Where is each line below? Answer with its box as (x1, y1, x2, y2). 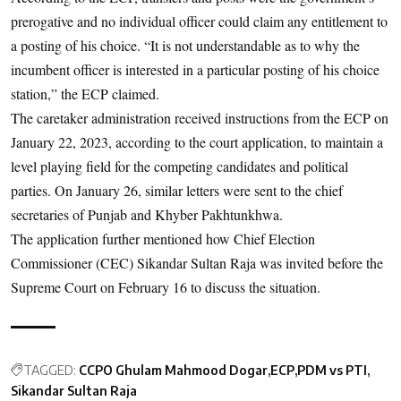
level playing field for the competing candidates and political (11, 157, 348, 176)
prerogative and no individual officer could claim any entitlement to (11, 12, 388, 31)
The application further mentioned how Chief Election (11, 229, 315, 249)
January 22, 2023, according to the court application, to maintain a (11, 132, 383, 152)
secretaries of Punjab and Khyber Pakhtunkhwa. (11, 205, 283, 225)
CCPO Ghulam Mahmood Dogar (79, 363, 268, 379)
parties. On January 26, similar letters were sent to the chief (11, 181, 343, 200)
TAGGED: (23, 363, 76, 379)
